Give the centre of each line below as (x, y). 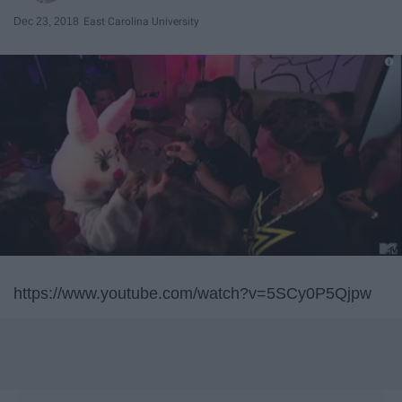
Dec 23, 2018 (46, 21)
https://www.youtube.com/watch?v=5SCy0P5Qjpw (192, 293)
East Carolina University (141, 21)
